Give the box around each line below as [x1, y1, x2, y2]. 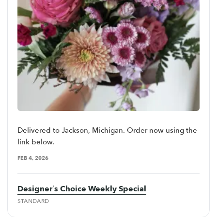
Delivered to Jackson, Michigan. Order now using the [17, 125, 197, 135]
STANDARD [17, 197, 49, 205]
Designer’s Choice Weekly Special [17, 183, 146, 194]
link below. [17, 137, 54, 147]
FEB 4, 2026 [17, 154, 48, 162]
